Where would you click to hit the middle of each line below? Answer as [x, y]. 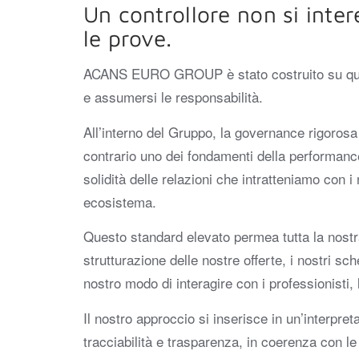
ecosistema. [119, 201]
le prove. [127, 38]
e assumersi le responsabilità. [173, 97]
